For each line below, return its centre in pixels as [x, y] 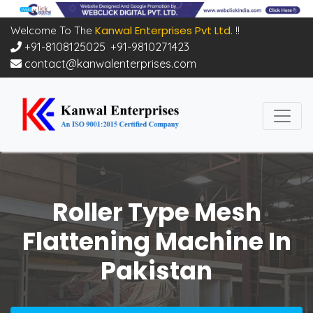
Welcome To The [51, 30]
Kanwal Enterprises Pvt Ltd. [162, 30]
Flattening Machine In [156, 242]
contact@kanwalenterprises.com [109, 63]
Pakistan [156, 271]
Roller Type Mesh [156, 212]
